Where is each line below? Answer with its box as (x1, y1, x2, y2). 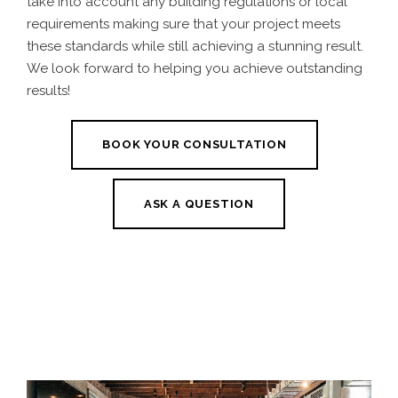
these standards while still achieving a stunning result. (27, 37, 363, 54)
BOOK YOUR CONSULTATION (102, 138, 287, 152)
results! (27, 82, 70, 99)
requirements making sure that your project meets (27, 15, 340, 32)
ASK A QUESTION (143, 197, 255, 211)
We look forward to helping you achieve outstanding (27, 60, 362, 76)
